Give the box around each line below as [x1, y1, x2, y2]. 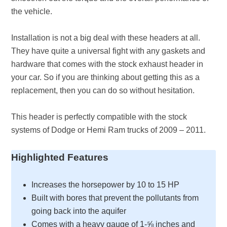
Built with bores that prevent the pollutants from [31, 194, 199, 202]
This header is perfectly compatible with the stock [11, 112, 187, 121]
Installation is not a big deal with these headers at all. [11, 33, 201, 42]
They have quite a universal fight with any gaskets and [11, 47, 206, 55]
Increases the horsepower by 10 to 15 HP [31, 180, 180, 189]
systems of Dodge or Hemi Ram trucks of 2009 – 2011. [11, 126, 206, 134]
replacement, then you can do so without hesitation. [11, 86, 195, 95]
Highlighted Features [11, 152, 109, 163]
